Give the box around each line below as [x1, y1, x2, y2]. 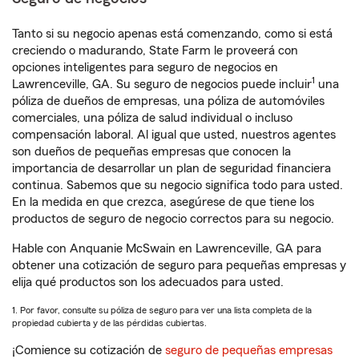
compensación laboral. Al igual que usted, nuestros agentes [12, 128, 336, 142]
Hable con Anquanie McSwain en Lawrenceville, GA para [12, 242, 321, 256]
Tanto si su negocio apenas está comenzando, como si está [12, 27, 333, 41]
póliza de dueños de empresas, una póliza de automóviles [12, 95, 325, 108]
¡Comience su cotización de [12, 344, 162, 357]
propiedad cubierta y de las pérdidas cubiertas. [12, 318, 207, 329]
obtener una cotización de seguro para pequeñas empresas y [12, 259, 346, 272]
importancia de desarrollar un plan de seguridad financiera [12, 162, 331, 175]
